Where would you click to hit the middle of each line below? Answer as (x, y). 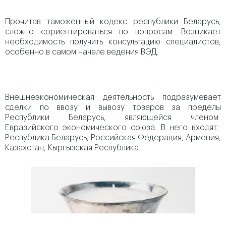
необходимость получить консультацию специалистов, (113, 42)
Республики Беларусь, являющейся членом (113, 118)
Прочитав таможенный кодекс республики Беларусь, (113, 22)
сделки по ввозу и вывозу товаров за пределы (113, 107)
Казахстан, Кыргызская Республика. (73, 148)
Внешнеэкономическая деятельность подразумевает (113, 97)
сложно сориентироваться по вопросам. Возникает (113, 32)
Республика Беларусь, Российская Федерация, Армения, (113, 138)
